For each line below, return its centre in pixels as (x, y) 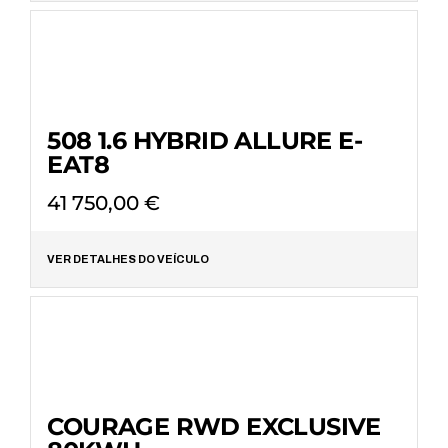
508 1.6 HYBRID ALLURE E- (204, 140)
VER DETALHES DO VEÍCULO (128, 258)
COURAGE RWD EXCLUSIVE (214, 426)
